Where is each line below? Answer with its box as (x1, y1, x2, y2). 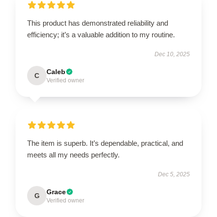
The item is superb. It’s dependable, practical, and (27, 139, 183, 147)
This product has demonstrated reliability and (27, 18, 168, 27)
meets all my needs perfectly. (27, 150, 120, 159)
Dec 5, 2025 (158, 170, 190, 178)
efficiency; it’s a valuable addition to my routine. (27, 30, 175, 39)
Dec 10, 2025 (155, 50, 190, 58)
